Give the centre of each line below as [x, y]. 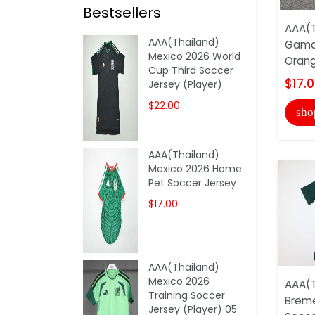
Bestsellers [122, 12]
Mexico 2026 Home [195, 168]
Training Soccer [187, 295]
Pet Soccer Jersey [193, 182]
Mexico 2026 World [195, 56]
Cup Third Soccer [191, 70]
